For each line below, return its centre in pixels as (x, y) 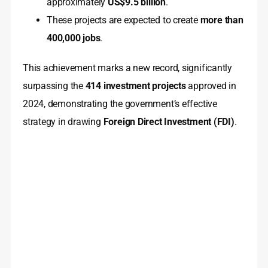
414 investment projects (135, 86)
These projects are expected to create (124, 20)
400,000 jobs (74, 38)
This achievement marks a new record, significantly (127, 68)
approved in (211, 86)
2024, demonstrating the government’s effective (120, 104)
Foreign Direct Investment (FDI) (169, 122)
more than (222, 20)
